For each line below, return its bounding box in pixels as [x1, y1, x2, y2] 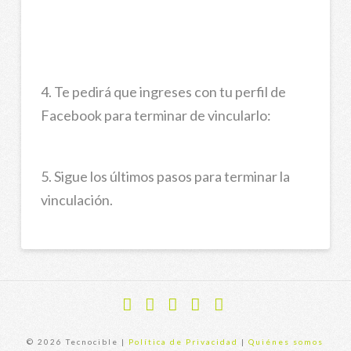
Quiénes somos [248, 337, 324, 347]
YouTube [174, 311, 239, 331]
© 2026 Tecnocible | [27, 337, 129, 347]
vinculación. [40, 190, 113, 208]
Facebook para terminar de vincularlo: [40, 107, 271, 125]
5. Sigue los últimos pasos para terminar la [40, 167, 290, 185]
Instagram [197, 311, 271, 331]
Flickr [220, 311, 262, 331]
